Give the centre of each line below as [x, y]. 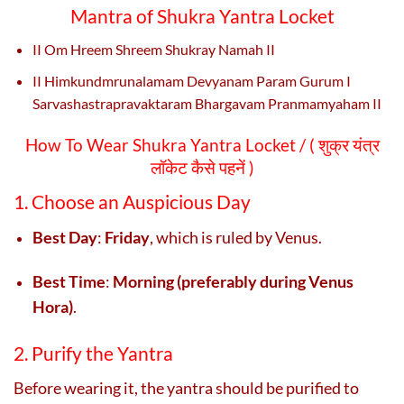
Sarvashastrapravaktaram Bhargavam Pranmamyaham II [207, 103]
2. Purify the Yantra [93, 353]
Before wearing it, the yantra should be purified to [186, 387]
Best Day [65, 237]
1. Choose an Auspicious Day [132, 202]
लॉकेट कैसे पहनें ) [202, 167]
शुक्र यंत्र [349, 144]
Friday [127, 237]
